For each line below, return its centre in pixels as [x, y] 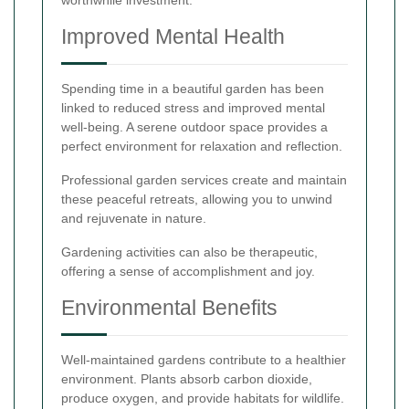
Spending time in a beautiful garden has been [193, 89]
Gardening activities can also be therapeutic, [189, 252]
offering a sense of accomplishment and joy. [188, 272]
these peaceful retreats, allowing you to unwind [197, 199]
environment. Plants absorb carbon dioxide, [187, 379]
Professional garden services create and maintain [204, 180]
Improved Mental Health [173, 37]
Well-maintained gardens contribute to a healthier [204, 360]
